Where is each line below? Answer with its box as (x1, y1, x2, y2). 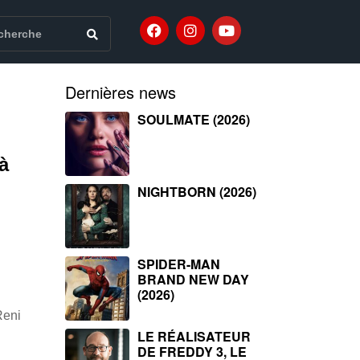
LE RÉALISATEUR (137, 327, 251, 346)
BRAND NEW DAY (137, 270, 249, 288)
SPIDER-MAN (137, 255, 220, 273)
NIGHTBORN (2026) (137, 182, 256, 201)
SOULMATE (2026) (137, 110, 250, 129)
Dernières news (65, 80, 176, 104)
